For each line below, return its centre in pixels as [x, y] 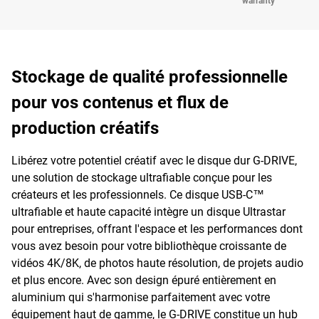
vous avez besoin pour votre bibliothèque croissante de [149, 246]
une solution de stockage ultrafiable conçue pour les [142, 178]
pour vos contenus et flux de [120, 103]
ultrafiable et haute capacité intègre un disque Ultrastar [148, 212]
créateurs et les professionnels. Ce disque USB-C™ [138, 195]
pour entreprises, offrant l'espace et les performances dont [157, 229]
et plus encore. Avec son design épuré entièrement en [144, 280]
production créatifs [85, 128]
